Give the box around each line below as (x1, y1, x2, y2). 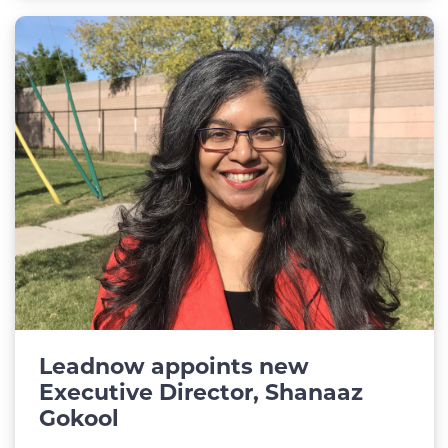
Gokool (39, 405, 119, 433)
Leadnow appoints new (39, 353, 309, 381)
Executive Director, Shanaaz (39, 379, 363, 407)
